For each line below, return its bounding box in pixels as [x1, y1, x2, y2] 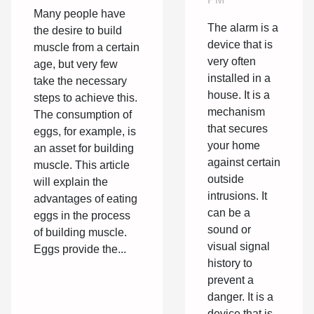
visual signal [207, 240, 270, 253]
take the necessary [34, 74, 127, 87]
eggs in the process [34, 209, 130, 221]
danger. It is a [207, 291, 273, 303]
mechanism [207, 106, 265, 118]
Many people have [34, 7, 125, 20]
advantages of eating [34, 192, 137, 205]
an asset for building [34, 142, 134, 154]
